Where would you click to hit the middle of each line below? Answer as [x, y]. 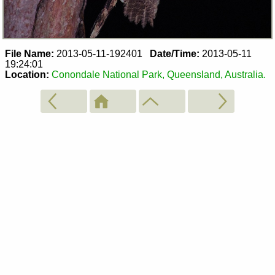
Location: [27, 75]
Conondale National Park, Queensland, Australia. [159, 75]
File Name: [29, 54]
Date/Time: [175, 54]
